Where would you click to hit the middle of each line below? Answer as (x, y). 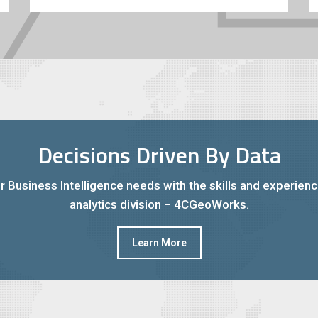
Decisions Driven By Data (159, 154)
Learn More (159, 242)
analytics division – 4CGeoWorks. (159, 204)
